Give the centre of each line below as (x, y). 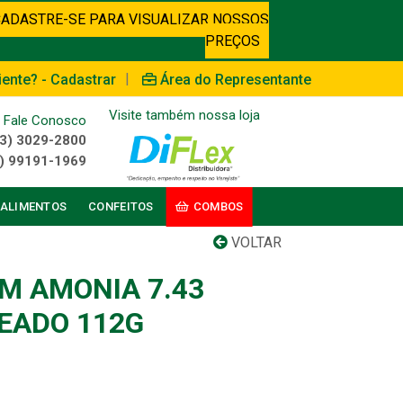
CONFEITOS (121, 206)
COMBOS (218, 206)
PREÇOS (232, 41)
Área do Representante (236, 79)
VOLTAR (255, 242)
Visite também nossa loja (184, 115)
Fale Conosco (45, 121)
